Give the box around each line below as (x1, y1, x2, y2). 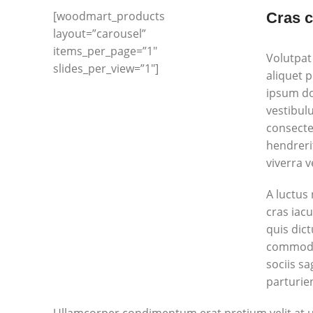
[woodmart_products (53, 8, 165, 24)
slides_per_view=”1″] (53, 61, 159, 76)
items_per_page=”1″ (53, 43, 157, 59)
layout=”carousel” (53, 26, 146, 41)
